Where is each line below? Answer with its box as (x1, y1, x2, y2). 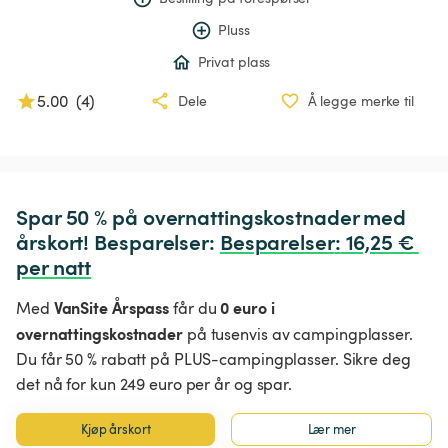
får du (169, 297, 221, 319)
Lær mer (307, 420, 356, 438)
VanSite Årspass (53, 296, 170, 318)
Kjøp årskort (80, 420, 151, 438)
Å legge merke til (307, 91, 414, 110)
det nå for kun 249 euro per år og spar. (16, 373, 293, 395)
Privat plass (197, 52, 271, 71)
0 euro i (220, 296, 275, 318)
